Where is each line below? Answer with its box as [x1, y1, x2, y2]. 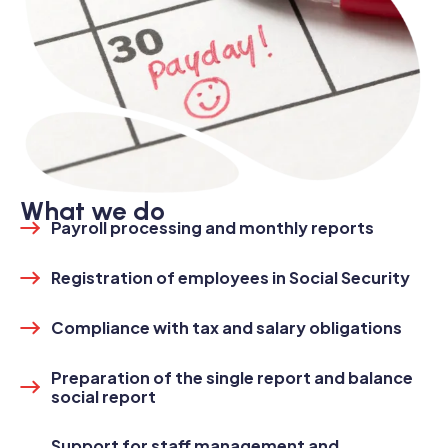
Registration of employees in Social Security [51, 267, 410, 289]
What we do [20, 194, 165, 227]
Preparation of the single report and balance [51, 366, 413, 388]
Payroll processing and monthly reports [51, 217, 374, 239]
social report [51, 385, 156, 407]
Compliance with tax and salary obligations [51, 317, 402, 339]
